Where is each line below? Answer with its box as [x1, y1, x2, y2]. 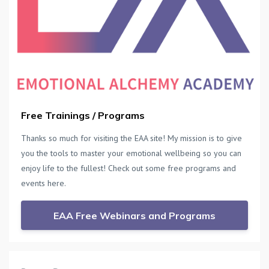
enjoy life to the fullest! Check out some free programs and [21, 162, 236, 174]
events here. [21, 177, 66, 189]
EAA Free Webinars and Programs [53, 209, 216, 222]
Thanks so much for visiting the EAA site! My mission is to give [21, 132, 242, 144]
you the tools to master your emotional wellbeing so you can [21, 147, 241, 159]
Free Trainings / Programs [21, 109, 145, 121]
